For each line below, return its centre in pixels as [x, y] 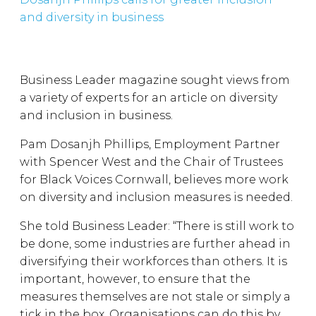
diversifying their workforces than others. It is [153, 261]
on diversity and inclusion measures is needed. [156, 197]
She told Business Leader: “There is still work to [157, 226]
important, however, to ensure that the [135, 279]
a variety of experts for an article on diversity [148, 98]
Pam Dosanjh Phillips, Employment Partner [150, 144]
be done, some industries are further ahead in [155, 244]
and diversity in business [92, 17]
